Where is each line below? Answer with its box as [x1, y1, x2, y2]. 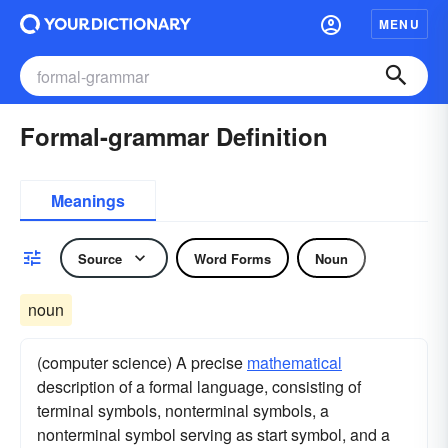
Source [78, 248, 122, 268]
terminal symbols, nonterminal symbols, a [37, 399, 329, 422]
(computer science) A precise [37, 351, 247, 374]
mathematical [247, 351, 342, 374]
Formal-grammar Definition [20, 119, 328, 153]
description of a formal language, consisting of [37, 375, 361, 398]
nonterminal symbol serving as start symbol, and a [37, 423, 390, 446]
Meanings [51, 189, 125, 212]
